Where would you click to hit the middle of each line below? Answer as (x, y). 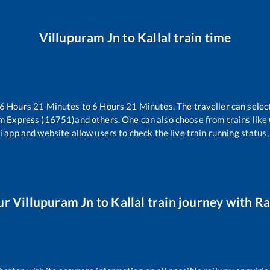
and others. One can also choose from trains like (171, 120)
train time (201, 37)
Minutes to (68, 106)
